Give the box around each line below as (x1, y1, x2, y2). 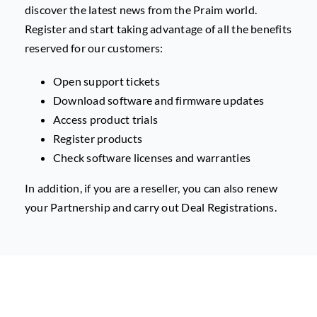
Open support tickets (52, 74, 160, 88)
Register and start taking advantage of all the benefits (24, 22, 292, 36)
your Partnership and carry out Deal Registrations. (24, 200, 277, 214)
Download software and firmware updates (52, 93, 265, 108)
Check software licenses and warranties (52, 151, 251, 165)
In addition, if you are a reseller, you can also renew (24, 181, 277, 195)
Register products (52, 132, 143, 146)
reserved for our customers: (24, 41, 163, 55)
